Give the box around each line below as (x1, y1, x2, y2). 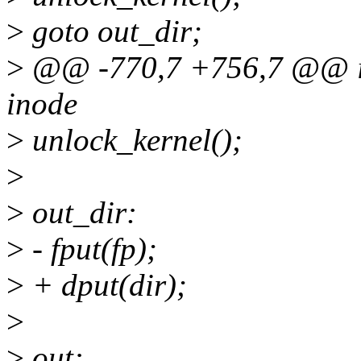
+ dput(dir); (24, 268, 187, 303)
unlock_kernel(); (24, 122, 243, 158)
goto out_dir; (24, 14, 202, 49)
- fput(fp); (24, 231, 157, 267)
